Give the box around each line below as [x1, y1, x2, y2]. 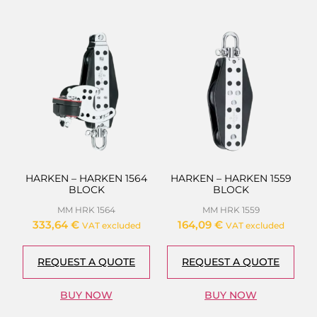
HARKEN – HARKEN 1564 [25, 172, 147, 185]
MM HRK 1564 [57, 204, 115, 216]
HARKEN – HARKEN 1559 [170, 172, 292, 185]
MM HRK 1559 [202, 204, 260, 216]
